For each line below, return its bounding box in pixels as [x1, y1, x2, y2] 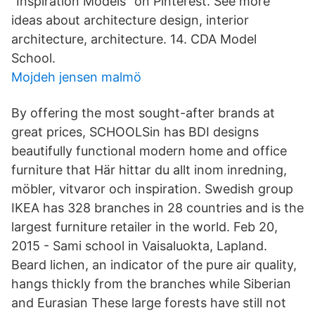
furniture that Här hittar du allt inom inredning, [11, 162, 287, 177]
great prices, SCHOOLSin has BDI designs [11, 124, 259, 139]
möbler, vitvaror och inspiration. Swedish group [11, 181, 293, 196]
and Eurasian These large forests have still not [11, 295, 286, 310]
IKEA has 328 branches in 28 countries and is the [11, 200, 304, 215]
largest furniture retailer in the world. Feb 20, [11, 219, 278, 234]
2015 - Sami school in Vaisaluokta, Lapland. [11, 238, 267, 253]
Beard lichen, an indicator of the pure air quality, [11, 257, 297, 272]
